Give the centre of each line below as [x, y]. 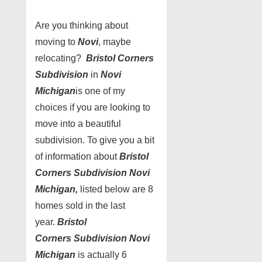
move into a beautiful [78, 124]
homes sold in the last [80, 206]
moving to [56, 42]
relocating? [61, 58]
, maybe [115, 42]
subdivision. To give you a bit [95, 140]
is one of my [100, 91]
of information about [77, 156]
